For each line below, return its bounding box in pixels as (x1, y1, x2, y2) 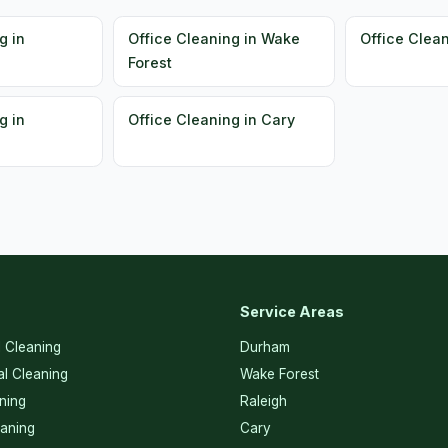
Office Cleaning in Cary (128, 110, 296, 128)
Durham (240, 338, 290, 355)
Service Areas (240, 302, 344, 320)
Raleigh (240, 392, 287, 409)
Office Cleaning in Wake (128, 30, 301, 48)
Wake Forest (240, 365, 319, 382)
